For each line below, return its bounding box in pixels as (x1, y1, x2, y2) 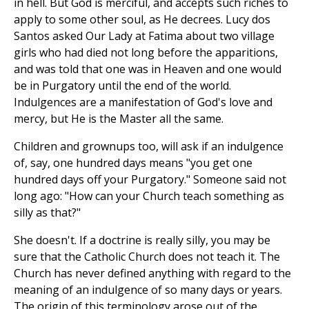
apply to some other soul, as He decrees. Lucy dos (14, 12, 270, 28)
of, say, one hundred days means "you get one (14, 155, 252, 171)
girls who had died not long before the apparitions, (14, 45, 278, 61)
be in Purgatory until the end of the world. (14, 78, 231, 94)
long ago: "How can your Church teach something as (14, 188, 284, 204)
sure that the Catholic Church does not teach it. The (14, 249, 280, 265)
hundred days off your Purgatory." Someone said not (14, 172, 286, 188)
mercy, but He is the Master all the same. (14, 111, 223, 127)
